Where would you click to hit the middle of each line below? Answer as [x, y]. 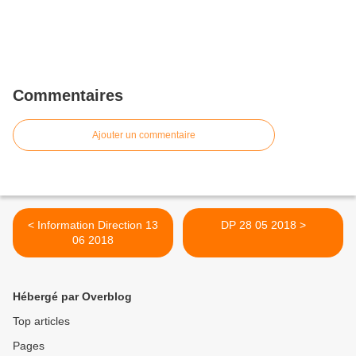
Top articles [41, 321]
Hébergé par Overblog [72, 296]
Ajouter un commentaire [144, 135]
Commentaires [68, 95]
